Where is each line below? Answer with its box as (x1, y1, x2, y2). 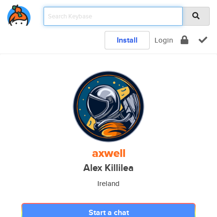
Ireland (97, 178, 120, 188)
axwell (92, 144, 125, 162)
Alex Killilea (83, 161, 134, 175)
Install (117, 34, 138, 46)
